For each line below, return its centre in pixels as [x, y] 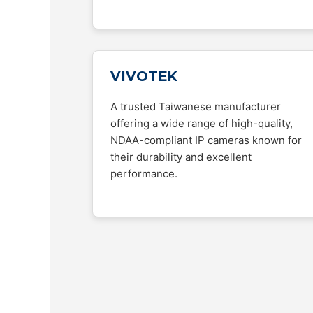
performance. [144, 174]
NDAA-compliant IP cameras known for [206, 140]
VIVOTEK [144, 76]
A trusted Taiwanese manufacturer [196, 107]
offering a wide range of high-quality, [202, 123]
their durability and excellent [181, 157]
